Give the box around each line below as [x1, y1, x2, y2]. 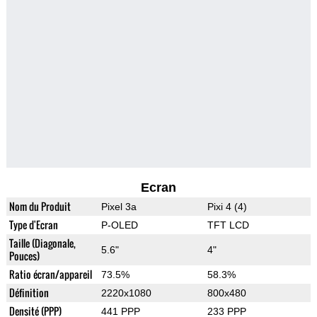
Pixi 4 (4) [207, 201, 247, 213]
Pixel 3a [100, 201, 137, 213]
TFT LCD [207, 219, 249, 231]
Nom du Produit [8, 199, 71, 214]
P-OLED [100, 219, 138, 231]
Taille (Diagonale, [8, 236, 76, 251]
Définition [8, 285, 49, 301]
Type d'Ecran [8, 217, 58, 233]
